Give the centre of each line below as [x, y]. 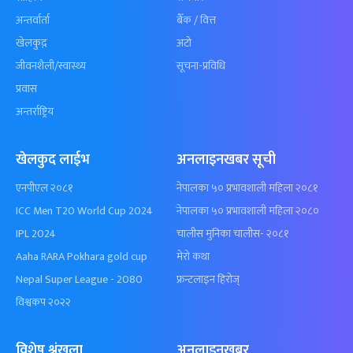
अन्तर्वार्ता [33, 20]
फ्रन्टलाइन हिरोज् [208, 279]
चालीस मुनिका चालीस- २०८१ [233, 234]
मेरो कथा [193, 256]
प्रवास [26, 89]
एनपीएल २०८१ [45, 188]
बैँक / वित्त [196, 20]
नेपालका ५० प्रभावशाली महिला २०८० [248, 211]
